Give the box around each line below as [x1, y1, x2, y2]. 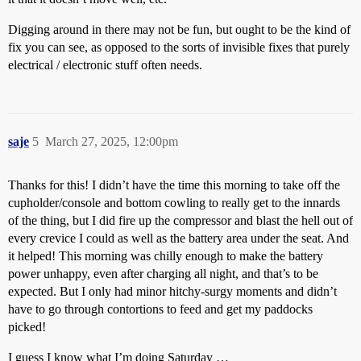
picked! [8, 320, 46, 334]
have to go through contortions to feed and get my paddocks [8, 302, 313, 317]
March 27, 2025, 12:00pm [45, 135, 178, 149]
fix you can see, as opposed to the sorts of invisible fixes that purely [8, 40, 350, 55]
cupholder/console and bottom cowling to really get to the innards [8, 196, 340, 210]
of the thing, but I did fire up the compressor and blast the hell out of [8, 214, 353, 228]
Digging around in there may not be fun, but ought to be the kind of [8, 23, 351, 37]
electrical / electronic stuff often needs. [8, 58, 202, 73]
